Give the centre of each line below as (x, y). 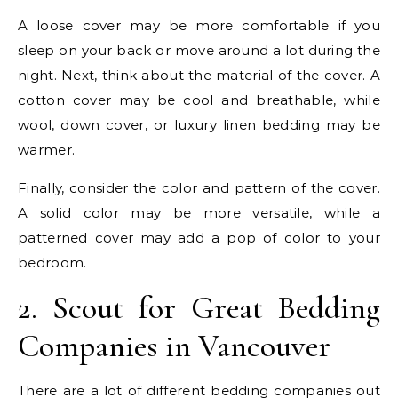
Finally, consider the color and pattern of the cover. (199, 187)
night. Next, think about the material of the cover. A (199, 75)
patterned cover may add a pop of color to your (199, 237)
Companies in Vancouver (174, 346)
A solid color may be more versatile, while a (199, 212)
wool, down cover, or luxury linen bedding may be (199, 124)
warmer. (47, 149)
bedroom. (52, 262)
